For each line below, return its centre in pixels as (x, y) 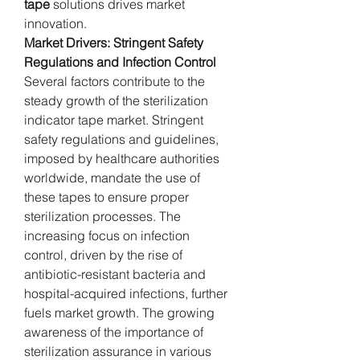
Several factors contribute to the (115, 81)
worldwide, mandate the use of (112, 177)
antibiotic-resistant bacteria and (115, 274)
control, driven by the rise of (103, 254)
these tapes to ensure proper (106, 196)
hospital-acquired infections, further (126, 293)
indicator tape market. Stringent (114, 119)
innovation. (55, 23)
